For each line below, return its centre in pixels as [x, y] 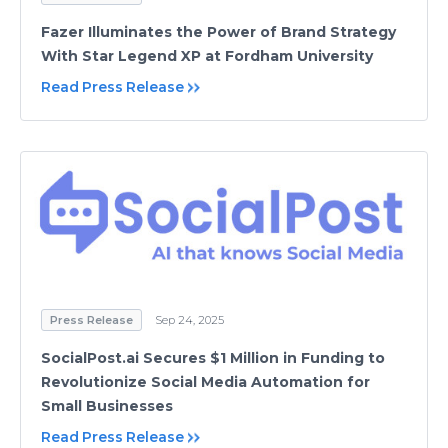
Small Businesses [107, 405]
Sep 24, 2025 [189, 319]
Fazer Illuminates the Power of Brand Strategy [218, 32]
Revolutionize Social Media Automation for [205, 381]
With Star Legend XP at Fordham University [207, 56]
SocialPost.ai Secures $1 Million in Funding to [213, 357]
